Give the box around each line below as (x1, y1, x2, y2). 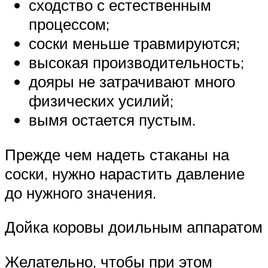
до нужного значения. (5, 182, 156, 202)
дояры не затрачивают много (29, 72, 235, 92)
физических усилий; (29, 91, 173, 111)
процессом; (29, 14, 109, 34)
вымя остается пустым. (29, 110, 196, 130)
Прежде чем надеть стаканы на (5, 144, 229, 164)
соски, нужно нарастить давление (5, 163, 245, 183)
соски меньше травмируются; (29, 33, 240, 53)
